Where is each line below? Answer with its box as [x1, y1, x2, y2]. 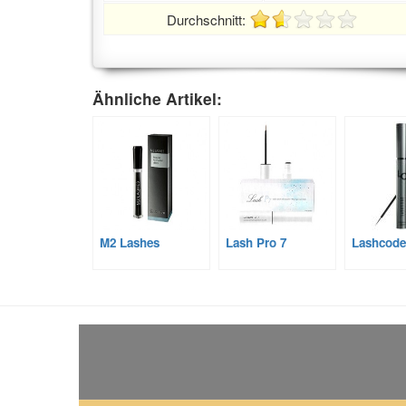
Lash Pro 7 [226, 233, 286, 251]
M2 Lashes [100, 233, 159, 251]
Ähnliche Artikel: [92, 86, 222, 110]
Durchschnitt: [167, 9, 249, 29]
